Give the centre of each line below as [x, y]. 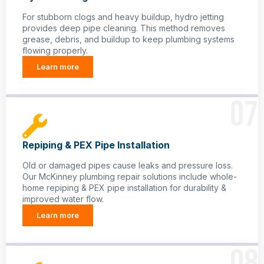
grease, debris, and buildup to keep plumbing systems [128, 39]
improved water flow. [63, 199]
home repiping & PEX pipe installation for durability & [124, 188]
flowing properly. [55, 51]
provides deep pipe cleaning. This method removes [124, 28]
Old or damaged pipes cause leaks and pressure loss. [128, 166]
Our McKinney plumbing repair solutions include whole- [130, 177]
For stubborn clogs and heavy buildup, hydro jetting [123, 17]
